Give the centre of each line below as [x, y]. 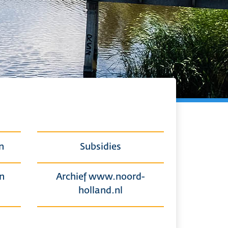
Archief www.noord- [101, 177]
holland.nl [101, 191]
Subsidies [101, 147]
